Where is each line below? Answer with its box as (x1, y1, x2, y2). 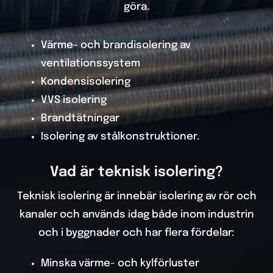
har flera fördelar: (145, 227, 235, 238)
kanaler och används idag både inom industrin (19, 209, 254, 220)
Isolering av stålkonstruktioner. (40, 131, 200, 142)
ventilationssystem (40, 58, 140, 69)
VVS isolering (40, 94, 107, 105)
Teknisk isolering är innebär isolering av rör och (16, 191, 257, 202)
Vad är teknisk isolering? (50, 165, 223, 179)
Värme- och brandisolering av (40, 40, 191, 51)
